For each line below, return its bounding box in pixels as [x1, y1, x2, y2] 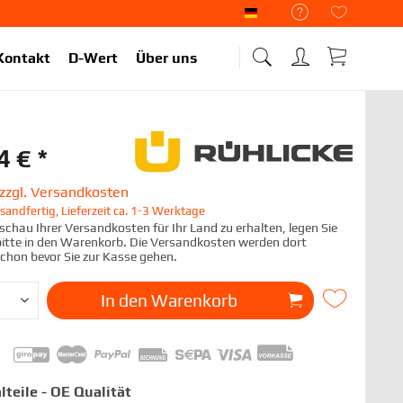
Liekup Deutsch [257, 13, 325, 24]
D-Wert [68, 49, 118, 67]
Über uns [136, 49, 197, 67]
